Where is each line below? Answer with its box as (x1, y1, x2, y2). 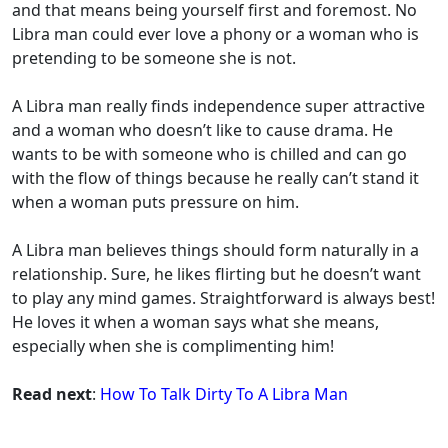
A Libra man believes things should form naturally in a (12, 239, 419, 262)
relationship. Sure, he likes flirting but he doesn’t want (12, 263, 421, 286)
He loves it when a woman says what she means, (12, 311, 379, 334)
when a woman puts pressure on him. (12, 191, 303, 214)
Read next (12, 383, 92, 406)
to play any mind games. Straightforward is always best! (12, 287, 435, 310)
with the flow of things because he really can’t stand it (12, 167, 419, 190)
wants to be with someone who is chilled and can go (12, 143, 407, 166)
